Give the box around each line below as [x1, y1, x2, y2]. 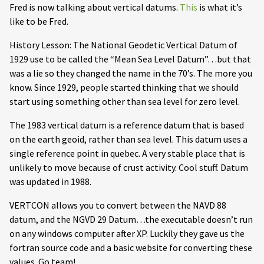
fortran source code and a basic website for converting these [9, 242, 252, 254]
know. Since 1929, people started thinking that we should [9, 81, 239, 94]
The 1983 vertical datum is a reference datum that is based [9, 119, 244, 131]
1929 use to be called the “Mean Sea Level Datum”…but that [9, 53, 251, 65]
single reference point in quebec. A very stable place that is [9, 147, 245, 160]
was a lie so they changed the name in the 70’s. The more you [9, 67, 252, 80]
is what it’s [197, 1, 242, 14]
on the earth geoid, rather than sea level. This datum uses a [9, 133, 247, 146]
